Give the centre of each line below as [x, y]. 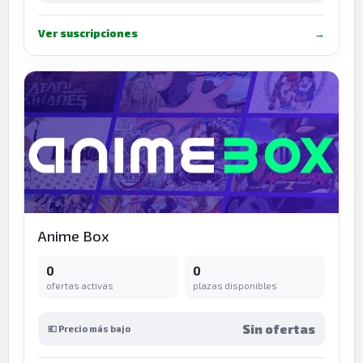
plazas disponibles [235, 285]
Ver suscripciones [88, 33]
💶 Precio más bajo [89, 328]
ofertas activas [80, 285]
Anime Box [74, 235]
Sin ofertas [279, 329]
